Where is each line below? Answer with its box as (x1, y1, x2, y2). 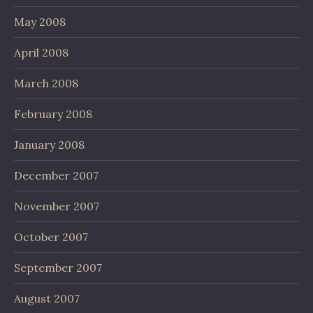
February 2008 (14, 107, 92, 121)
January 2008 (14, 138, 85, 152)
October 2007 (14, 230, 88, 244)
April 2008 (14, 45, 68, 59)
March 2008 (14, 76, 78, 90)
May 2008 (14, 15, 66, 29)
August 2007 (14, 291, 80, 305)
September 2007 (14, 261, 102, 275)
